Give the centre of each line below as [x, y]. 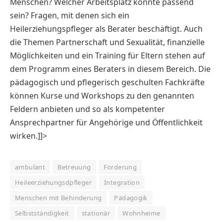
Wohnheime [141, 213]
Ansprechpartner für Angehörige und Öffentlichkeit [106, 123]
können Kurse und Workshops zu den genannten [102, 96]
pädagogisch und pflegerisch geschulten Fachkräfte [107, 83]
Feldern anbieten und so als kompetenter [87, 109]
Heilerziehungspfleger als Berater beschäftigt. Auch [106, 29]
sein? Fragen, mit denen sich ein [70, 16]
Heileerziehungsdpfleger [53, 183]
